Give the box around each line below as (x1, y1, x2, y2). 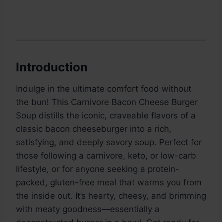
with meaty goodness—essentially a (16, 204, 160, 215)
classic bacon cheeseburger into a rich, (16, 124, 171, 134)
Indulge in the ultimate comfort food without (16, 84, 191, 94)
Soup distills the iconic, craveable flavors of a (16, 111, 196, 121)
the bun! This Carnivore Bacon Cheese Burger (16, 97, 198, 108)
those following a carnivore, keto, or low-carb (16, 151, 196, 161)
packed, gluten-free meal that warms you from (16, 177, 202, 188)
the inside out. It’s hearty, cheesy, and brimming (16, 191, 206, 201)
